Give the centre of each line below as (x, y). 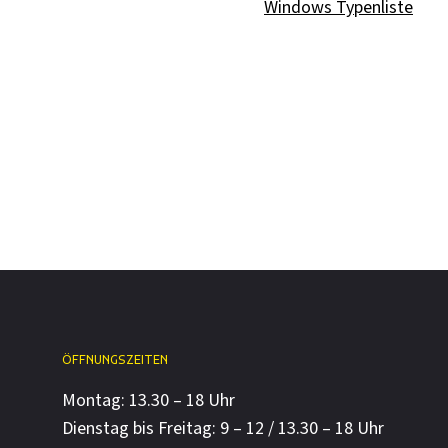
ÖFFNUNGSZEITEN (114, 361)
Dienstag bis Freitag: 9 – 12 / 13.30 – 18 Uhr (222, 429)
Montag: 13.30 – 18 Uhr (148, 401)
